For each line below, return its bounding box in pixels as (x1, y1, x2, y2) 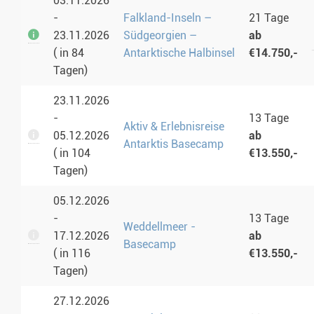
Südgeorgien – (123, 29, 197, 43)
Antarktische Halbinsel (123, 46, 235, 60)
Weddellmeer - (123, 220, 196, 234)
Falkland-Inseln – (123, 11, 212, 25)
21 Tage (249, 11, 289, 25)
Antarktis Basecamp (123, 137, 224, 151)
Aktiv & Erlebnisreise (123, 120, 224, 134)
